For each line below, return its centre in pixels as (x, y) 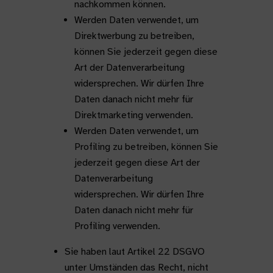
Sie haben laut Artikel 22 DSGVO (134, 252)
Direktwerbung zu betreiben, (134, 36)
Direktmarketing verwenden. (133, 115)
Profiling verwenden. (117, 226)
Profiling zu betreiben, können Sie (146, 147)
